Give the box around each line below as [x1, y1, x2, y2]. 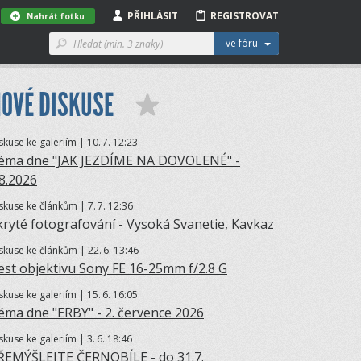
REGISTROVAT [210, 9, 279, 23]
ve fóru [226, 36, 258, 50]
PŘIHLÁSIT [127, 9, 178, 23]
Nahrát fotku [27, 10, 85, 22]
